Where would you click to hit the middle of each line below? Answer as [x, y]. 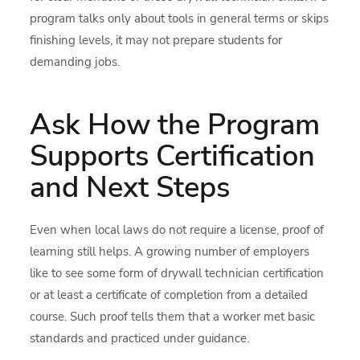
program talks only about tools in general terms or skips [180, 18]
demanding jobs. [75, 61]
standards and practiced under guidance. [140, 338]
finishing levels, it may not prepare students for [156, 40]
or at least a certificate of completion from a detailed [169, 295]
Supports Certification [173, 156]
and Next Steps [130, 187]
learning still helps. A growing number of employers [170, 251]
